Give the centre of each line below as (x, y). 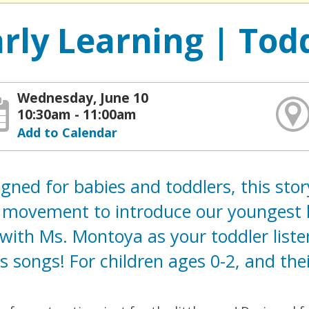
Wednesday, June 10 (83, 98)
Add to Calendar (68, 132)
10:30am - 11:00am (77, 114)
